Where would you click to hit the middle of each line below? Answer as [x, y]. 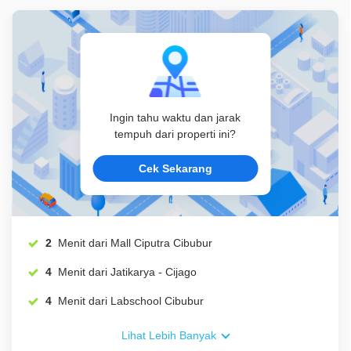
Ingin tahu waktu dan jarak [175, 118]
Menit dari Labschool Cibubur [157, 301]
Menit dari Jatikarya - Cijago [154, 272]
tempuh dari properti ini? [175, 134]
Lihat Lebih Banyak [169, 336]
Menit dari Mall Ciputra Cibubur [161, 243]
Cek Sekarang [175, 168]
